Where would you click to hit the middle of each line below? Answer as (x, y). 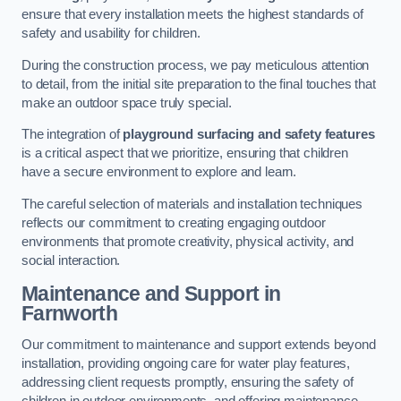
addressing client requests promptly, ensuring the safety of (188, 383)
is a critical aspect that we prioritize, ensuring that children (185, 154)
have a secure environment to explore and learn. (159, 172)
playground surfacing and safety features (249, 135)
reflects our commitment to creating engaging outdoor (174, 223)
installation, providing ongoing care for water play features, (186, 364)
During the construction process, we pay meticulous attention (196, 65)
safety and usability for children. (111, 34)
